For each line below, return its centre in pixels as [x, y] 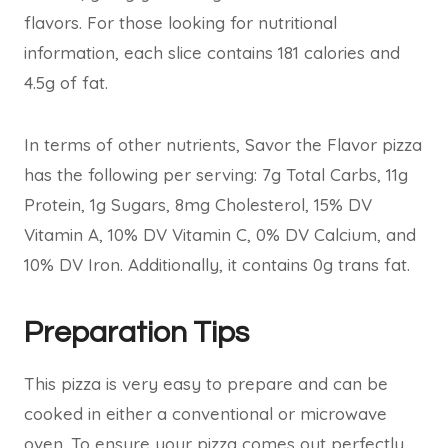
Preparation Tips [136, 332]
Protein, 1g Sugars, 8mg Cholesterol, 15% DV [198, 204]
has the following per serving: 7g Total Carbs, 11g [216, 174]
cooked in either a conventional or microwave [205, 413]
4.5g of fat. [66, 82]
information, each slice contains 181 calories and [212, 52]
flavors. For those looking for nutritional [180, 22]
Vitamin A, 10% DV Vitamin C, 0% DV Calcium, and [220, 234]
